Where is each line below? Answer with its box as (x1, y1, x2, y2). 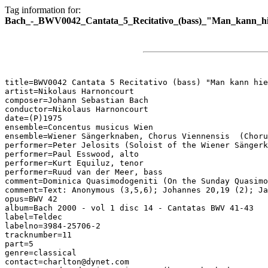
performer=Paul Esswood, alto (5, 150, 139, 159)
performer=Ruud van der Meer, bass (5, 167, 163, 176)
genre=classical (5, 248, 77, 257)
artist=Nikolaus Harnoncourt (5, 87, 134, 96)
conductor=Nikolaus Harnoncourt (5, 105, 148, 114)
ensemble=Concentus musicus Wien (5, 123, 153, 132)
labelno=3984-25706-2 (5, 221, 100, 230)
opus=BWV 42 (5, 194, 57, 203)
